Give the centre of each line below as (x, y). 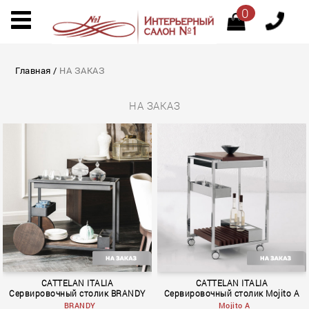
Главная (33, 71)
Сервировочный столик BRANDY (77, 294)
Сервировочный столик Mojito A (232, 294)
